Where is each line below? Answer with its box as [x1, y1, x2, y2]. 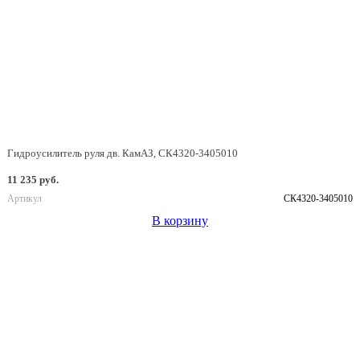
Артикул [7, 192, 42, 204]
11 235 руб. [7, 173, 59, 186]
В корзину [152, 213, 208, 227]
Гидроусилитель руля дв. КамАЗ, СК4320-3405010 [7, 146, 238, 159]
